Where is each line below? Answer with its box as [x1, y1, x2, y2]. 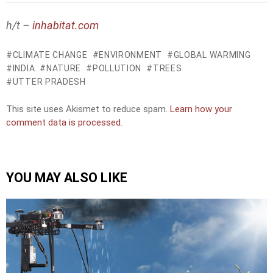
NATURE [46, 63, 82, 73]
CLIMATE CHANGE [12, 49, 88, 60]
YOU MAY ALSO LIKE [6, 169, 127, 185]
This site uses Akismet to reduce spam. [6, 104, 170, 115]
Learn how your [170, 104, 232, 115]
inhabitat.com [32, 19, 99, 32]
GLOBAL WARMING [173, 49, 251, 60]
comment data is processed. [6, 117, 122, 129]
